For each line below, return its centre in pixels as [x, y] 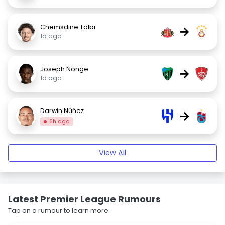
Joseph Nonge [64, 69]
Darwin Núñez [62, 110]
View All [113, 153]
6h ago [60, 121]
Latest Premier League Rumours [84, 199]
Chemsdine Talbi [68, 27]
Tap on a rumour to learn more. [59, 211]
